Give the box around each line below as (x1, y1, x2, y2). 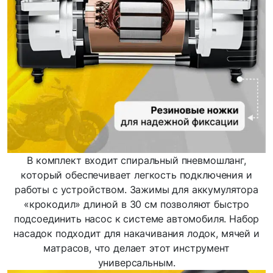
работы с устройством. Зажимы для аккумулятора (15, 183, 258, 196)
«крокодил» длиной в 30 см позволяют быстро (23, 197, 250, 210)
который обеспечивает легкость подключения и (21, 168, 252, 181)
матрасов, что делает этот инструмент (43, 241, 230, 254)
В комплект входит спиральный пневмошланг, (27, 154, 246, 166)
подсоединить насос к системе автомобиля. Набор (13, 212, 260, 225)
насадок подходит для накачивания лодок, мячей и (13, 227, 260, 239)
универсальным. (97, 256, 175, 269)
